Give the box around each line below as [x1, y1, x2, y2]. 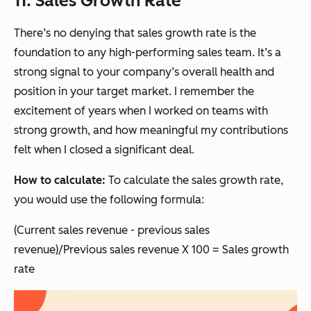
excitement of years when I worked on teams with [14, 103, 268, 117]
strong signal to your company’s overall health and [14, 65, 274, 78]
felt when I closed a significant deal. [14, 142, 194, 156]
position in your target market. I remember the [14, 84, 254, 98]
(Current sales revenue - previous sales [14, 223, 210, 237]
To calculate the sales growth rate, [106, 173, 283, 187]
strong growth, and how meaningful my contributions [14, 123, 288, 137]
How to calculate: [14, 173, 106, 187]
